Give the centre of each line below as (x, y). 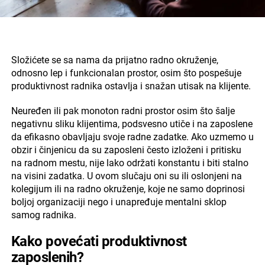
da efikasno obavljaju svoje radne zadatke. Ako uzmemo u (132, 137)
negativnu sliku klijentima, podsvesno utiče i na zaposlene (132, 124)
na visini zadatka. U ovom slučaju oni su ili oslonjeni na (126, 176)
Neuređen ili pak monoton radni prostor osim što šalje (123, 111)
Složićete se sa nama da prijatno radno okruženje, (114, 60)
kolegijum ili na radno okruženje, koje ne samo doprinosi (128, 189)
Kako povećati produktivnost (99, 241)
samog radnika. (43, 215)
